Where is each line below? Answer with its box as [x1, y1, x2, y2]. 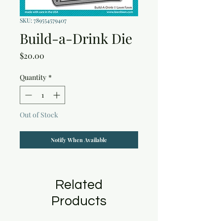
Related [55, 178, 103, 192]
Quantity [20, 73, 46, 82]
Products [51, 194, 107, 209]
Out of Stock [20, 110, 58, 120]
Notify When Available [51, 136, 107, 144]
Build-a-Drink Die [20, 29, 132, 48]
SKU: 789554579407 [20, 16, 67, 25]
